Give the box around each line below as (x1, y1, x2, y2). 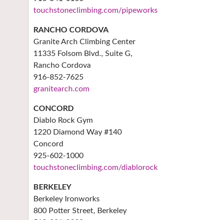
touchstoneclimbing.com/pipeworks (33, 6, 158, 15)
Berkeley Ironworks (33, 195, 100, 203)
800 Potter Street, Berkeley (33, 207, 127, 215)
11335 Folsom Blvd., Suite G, (33, 50, 133, 58)
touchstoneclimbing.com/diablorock (33, 164, 158, 172)
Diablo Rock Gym (33, 116, 93, 125)
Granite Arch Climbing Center (33, 38, 136, 46)
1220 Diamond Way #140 (33, 128, 122, 137)
